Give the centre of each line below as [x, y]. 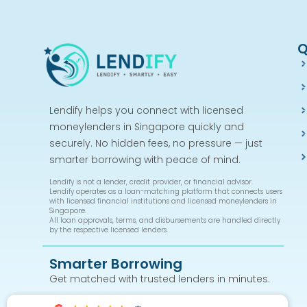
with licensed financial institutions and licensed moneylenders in [163, 201]
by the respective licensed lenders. [109, 230]
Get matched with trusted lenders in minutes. [160, 279]
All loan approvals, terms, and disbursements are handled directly [165, 221]
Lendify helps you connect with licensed [146, 110]
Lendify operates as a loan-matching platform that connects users [166, 192]
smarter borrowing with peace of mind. [145, 159]
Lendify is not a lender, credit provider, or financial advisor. [151, 182]
